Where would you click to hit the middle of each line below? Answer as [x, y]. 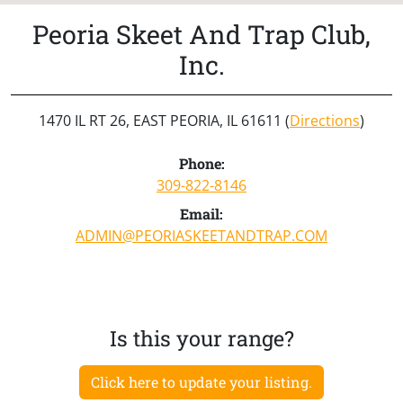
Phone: [201, 163]
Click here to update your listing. [201, 381]
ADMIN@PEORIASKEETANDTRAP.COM [201, 235]
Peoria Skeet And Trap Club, [201, 34]
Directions [325, 120]
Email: [201, 213]
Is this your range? [201, 337]
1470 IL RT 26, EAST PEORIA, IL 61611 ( [164, 120]
